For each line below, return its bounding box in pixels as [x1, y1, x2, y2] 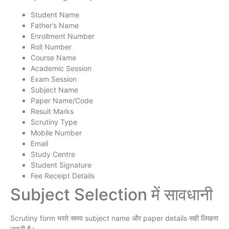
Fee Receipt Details [31, 171, 95, 180]
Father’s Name [31, 21, 79, 30]
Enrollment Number [31, 32, 95, 41]
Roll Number [31, 42, 72, 52]
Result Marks [31, 107, 74, 116]
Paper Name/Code [31, 96, 93, 105]
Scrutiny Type [31, 118, 77, 127]
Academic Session [31, 64, 91, 73]
